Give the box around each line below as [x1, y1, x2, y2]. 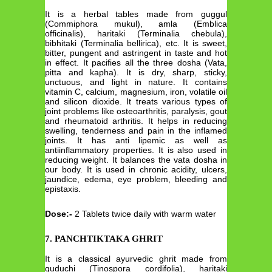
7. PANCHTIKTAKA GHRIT [45, 234, 163, 244]
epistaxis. [45, 184, 83, 194]
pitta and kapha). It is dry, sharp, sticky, [45, 67, 227, 78]
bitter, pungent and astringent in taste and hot [45, 48, 227, 58]
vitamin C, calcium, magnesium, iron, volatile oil [45, 87, 227, 97]
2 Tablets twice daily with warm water [72, 208, 216, 219]
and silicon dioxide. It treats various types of [45, 97, 227, 107]
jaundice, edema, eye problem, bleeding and [45, 174, 227, 185]
